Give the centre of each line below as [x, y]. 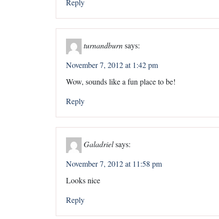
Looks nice [83, 180]
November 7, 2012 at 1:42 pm [112, 65]
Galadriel [99, 144]
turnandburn [103, 45]
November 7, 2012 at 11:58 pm [114, 163]
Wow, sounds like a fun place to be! [121, 81]
